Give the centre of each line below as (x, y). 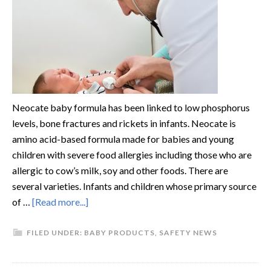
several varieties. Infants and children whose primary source (134, 186)
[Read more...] (60, 202)
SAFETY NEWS (188, 233)
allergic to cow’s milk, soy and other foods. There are (120, 170)
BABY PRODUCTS (119, 233)
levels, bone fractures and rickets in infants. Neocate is (124, 123)
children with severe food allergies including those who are (132, 155)
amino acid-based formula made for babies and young (123, 139)
